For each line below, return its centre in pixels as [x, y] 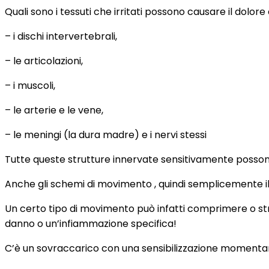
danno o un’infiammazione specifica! [91, 224]
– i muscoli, [30, 86]
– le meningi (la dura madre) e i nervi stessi [106, 135]
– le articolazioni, [44, 61]
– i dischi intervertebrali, [61, 36]
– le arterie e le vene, [54, 110]
